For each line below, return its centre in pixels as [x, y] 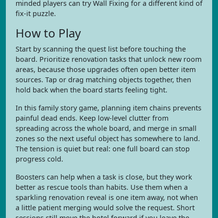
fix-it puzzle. [36, 13]
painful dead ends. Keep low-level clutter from [92, 118]
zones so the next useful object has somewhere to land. [108, 138]
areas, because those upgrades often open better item [106, 69]
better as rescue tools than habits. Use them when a [102, 187]
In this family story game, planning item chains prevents [109, 108]
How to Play [48, 33]
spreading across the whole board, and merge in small [106, 128]
